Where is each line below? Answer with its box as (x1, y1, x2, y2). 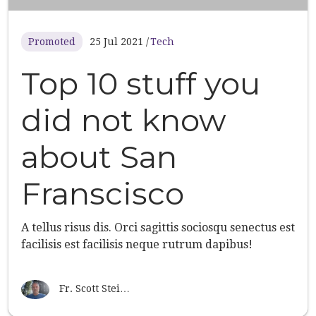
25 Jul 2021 (90, 36, 146, 48)
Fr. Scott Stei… (59, 283, 130, 295)
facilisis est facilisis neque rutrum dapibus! (21, 238, 253, 252)
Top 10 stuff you (21, 65, 260, 103)
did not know (21, 102, 226, 140)
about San (21, 138, 177, 176)
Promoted (28, 36, 75, 48)
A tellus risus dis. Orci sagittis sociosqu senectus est (21, 221, 295, 235)
